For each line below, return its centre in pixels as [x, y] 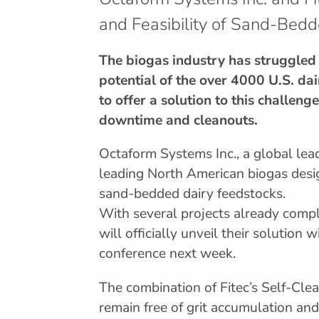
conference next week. [167, 254]
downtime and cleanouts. [178, 121]
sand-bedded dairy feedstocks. [192, 194]
